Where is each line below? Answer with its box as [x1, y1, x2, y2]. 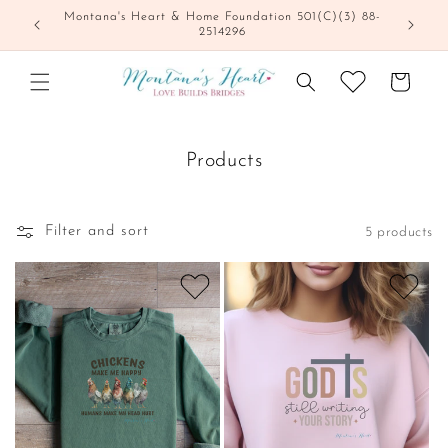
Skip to [29, 5, 81, 21]
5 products [365, 224, 433, 240]
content [29, 23, 84, 39]
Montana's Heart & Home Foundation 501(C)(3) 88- [63, 11, 381, 23]
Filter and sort [45, 224, 149, 240]
